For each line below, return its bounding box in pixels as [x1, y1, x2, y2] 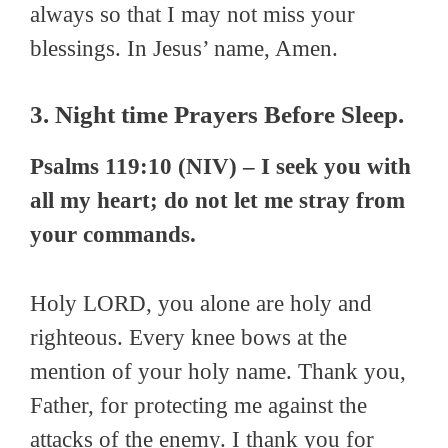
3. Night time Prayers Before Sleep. [30, 101, 404, 129]
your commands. [30, 222, 196, 248]
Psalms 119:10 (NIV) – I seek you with [30, 154, 411, 180]
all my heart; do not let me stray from [30, 188, 405, 214]
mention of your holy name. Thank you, [30, 358, 406, 384]
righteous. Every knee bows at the [30, 324, 347, 350]
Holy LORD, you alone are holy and [30, 290, 372, 316]
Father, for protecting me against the [30, 392, 367, 418]
